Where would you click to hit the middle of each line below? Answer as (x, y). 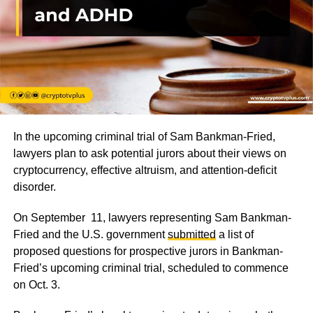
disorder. (34, 187)
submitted (191, 234)
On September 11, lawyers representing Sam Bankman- (152, 217)
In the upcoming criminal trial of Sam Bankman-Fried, (144, 136)
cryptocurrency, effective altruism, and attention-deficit (145, 170)
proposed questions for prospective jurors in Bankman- (148, 251)
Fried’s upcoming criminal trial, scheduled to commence (151, 268)
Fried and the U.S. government (90, 234)
